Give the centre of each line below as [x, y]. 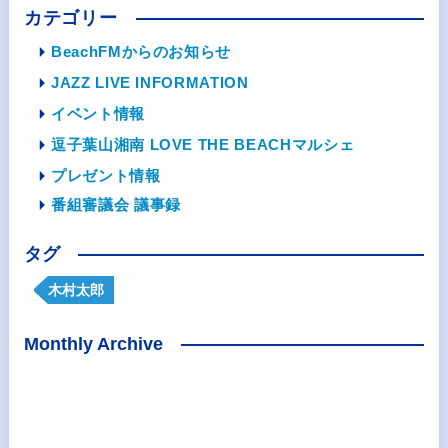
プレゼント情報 [105, 175]
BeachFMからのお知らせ [141, 51]
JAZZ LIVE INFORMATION [149, 82]
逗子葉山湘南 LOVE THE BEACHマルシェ [202, 144]
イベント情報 [97, 113]
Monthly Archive [93, 344]
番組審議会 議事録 [115, 204]
